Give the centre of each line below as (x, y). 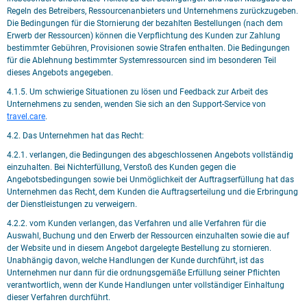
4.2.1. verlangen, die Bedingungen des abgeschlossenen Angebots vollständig (150, 155)
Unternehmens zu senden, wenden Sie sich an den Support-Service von (136, 104)
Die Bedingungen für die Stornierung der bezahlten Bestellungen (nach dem (145, 23)
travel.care (26, 116)
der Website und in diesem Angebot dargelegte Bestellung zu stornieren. (139, 248)
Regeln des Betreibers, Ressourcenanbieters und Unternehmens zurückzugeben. (152, 11)
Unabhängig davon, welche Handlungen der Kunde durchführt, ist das (135, 260)
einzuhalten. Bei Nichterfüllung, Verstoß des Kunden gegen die (121, 167)
